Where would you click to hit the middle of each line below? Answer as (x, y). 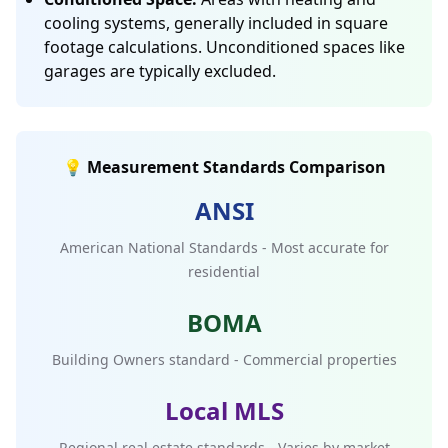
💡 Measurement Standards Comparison (224, 167)
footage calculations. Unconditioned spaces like (224, 47)
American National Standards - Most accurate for (224, 247)
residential (224, 271)
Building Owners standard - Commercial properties (224, 359)
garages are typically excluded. (160, 71)
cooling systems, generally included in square (216, 23)
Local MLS (224, 410)
